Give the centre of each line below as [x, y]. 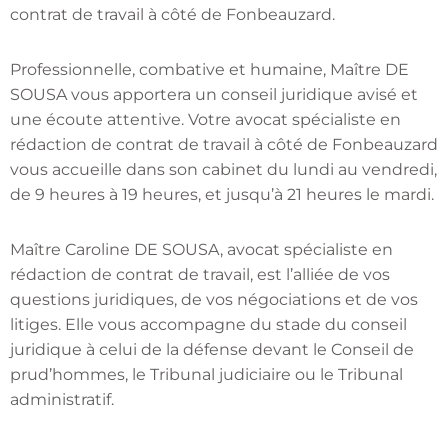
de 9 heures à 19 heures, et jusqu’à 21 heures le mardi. [222, 195]
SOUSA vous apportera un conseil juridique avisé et [214, 95]
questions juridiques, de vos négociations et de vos [214, 300]
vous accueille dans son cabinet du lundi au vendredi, [223, 170]
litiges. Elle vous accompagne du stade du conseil [208, 325]
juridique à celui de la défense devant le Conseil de [212, 350]
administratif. [62, 400]
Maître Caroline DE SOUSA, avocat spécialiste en [201, 250]
